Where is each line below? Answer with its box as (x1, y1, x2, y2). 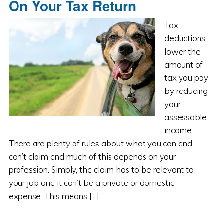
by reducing (164, 86, 208, 96)
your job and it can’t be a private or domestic (8, 178, 174, 188)
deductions (164, 33, 205, 43)
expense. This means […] (8, 191, 99, 201)
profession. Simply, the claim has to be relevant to (8, 164, 194, 175)
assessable (164, 112, 207, 122)
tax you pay (164, 73, 208, 83)
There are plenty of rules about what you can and (8, 138, 192, 148)
